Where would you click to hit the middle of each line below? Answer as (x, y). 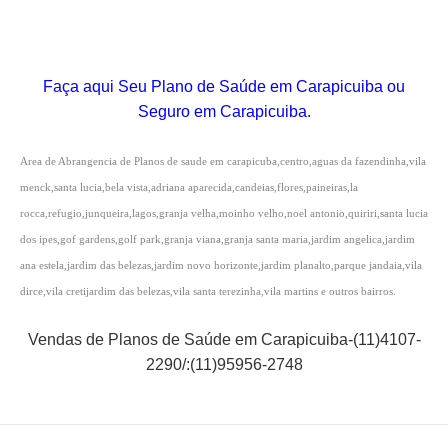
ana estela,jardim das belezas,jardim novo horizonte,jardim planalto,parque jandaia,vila (221, 265)
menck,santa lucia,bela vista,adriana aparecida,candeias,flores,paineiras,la (189, 187)
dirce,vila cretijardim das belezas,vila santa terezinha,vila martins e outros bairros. (208, 291)
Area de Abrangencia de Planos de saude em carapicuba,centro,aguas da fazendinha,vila (223, 161)
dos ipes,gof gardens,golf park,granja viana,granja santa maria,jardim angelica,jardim (217, 239)
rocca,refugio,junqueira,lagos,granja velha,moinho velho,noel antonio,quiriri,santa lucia (224, 213)
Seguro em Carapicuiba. (224, 112)
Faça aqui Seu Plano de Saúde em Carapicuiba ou (224, 87)
